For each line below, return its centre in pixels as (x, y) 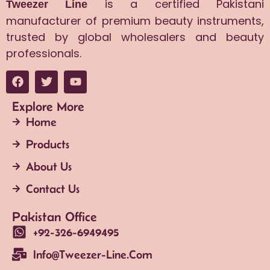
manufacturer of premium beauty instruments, (135, 21)
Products (47, 144)
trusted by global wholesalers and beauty (135, 37)
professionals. (44, 54)
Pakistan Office (55, 216)
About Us (49, 166)
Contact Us (52, 188)
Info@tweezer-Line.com (93, 254)
